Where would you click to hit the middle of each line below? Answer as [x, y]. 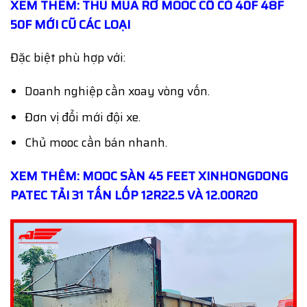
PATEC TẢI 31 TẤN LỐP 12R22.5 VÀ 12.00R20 [134, 196]
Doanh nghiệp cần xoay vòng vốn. [117, 91]
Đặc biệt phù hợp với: [68, 58]
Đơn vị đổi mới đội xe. [82, 117]
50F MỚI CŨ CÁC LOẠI [70, 24]
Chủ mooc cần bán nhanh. [96, 143]
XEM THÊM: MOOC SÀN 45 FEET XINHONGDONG [149, 176]
